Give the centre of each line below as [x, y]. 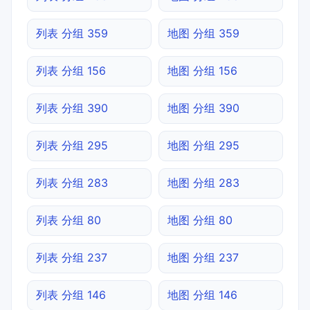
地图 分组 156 [202, 70]
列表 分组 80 [69, 220]
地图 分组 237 [203, 257]
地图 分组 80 [200, 220]
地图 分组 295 [203, 145]
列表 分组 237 [72, 257]
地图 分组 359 [203, 33]
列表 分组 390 [72, 108]
